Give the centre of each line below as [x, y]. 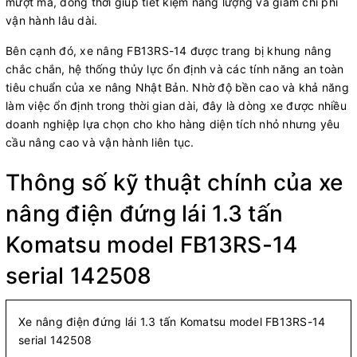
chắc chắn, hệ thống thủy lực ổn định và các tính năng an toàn [175, 69]
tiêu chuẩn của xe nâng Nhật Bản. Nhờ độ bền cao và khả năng [177, 87]
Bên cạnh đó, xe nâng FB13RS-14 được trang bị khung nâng [169, 50]
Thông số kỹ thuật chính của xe [175, 182]
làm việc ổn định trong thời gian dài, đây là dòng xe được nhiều [176, 105]
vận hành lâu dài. [52, 20]
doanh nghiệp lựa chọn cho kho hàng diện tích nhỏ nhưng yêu [173, 124]
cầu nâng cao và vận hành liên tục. [100, 142]
